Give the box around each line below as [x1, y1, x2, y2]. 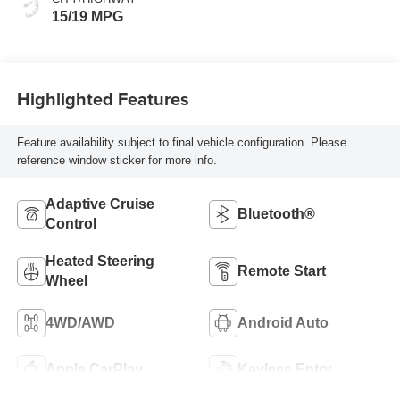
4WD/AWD [45, 314, 115, 330]
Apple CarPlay [45, 361, 143, 377]
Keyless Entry [237, 361, 332, 377]
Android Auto [237, 314, 329, 330]
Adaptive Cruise [45, 196, 154, 212]
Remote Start [237, 262, 326, 279]
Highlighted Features [16, 85, 189, 112]
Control [45, 215, 96, 231]
